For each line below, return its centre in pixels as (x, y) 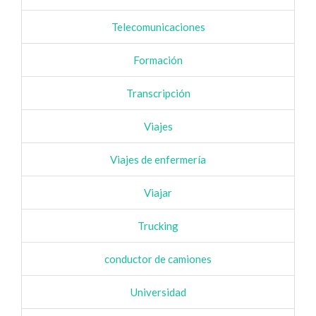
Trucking (158, 226)
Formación (158, 60)
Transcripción (158, 93)
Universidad (158, 292)
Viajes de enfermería (158, 159)
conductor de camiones (158, 259)
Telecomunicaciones (158, 27)
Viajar (158, 193)
